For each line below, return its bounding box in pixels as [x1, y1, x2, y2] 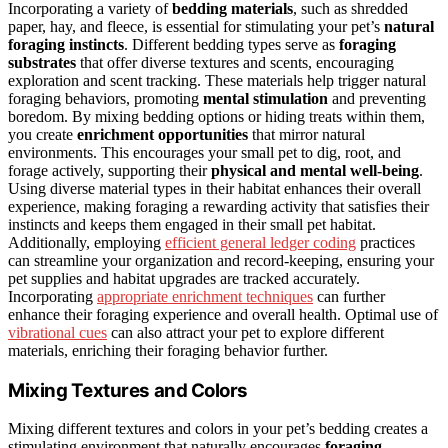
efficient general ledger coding [165, 234, 356, 252]
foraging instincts [8, 36, 124, 54]
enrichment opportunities [77, 126, 248, 144]
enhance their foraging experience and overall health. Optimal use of [8, 306, 438, 324]
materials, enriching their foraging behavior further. [8, 342, 328, 360]
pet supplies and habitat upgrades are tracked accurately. [8, 270, 360, 288]
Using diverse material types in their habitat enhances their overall [8, 180, 421, 198]
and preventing [328, 90, 426, 108]
